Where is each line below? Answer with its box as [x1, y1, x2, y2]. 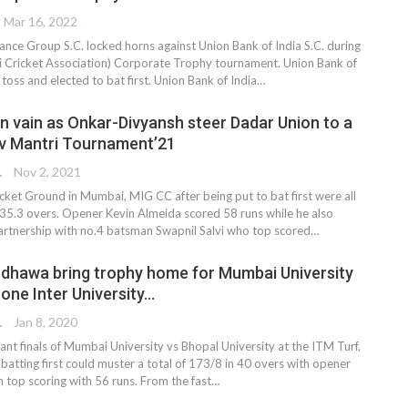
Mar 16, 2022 [4, 13, 77, 29]
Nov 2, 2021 [14, 163, 81, 179]
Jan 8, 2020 [14, 313, 77, 330]
